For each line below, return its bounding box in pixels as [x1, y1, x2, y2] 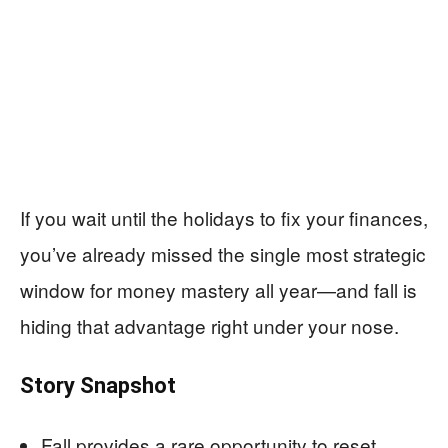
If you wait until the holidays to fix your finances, [20, 204, 428, 232]
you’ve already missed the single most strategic [20, 240, 426, 268]
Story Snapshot [20, 373, 176, 399]
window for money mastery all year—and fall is [20, 276, 417, 304]
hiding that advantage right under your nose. [20, 312, 399, 340]
